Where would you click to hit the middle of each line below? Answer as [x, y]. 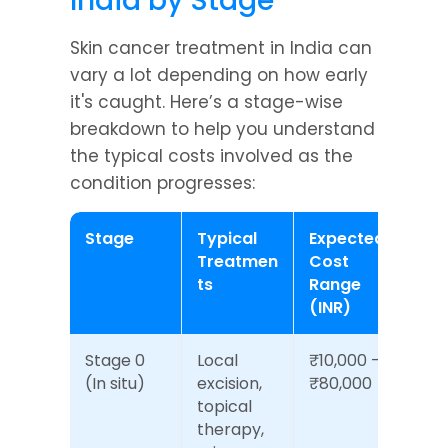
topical [224, 406]
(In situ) [115, 383]
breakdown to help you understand [222, 129]
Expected [347, 238]
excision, [229, 383]
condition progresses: [162, 183]
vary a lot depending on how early [219, 75]
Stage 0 [115, 360]
